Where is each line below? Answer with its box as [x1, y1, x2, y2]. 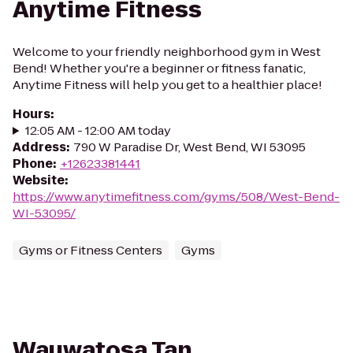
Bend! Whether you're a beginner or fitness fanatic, [13, 60, 306, 76]
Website [13, 172, 65, 188]
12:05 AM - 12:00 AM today [24, 122, 171, 139]
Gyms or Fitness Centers [19, 242, 162, 258]
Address [13, 139, 66, 155]
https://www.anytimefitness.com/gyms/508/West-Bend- [13, 188, 340, 205]
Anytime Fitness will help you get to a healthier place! [13, 76, 322, 93]
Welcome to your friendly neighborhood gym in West [13, 43, 321, 60]
